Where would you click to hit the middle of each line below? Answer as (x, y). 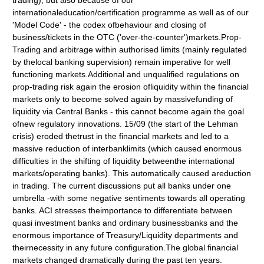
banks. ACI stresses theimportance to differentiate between (123, 210)
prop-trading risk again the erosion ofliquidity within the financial (131, 87)
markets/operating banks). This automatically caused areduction (132, 173)
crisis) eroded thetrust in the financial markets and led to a (121, 136)
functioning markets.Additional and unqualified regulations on (126, 74)
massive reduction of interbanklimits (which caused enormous (127, 148)
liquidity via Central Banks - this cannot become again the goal (128, 111)
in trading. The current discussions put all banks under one (122, 186)
